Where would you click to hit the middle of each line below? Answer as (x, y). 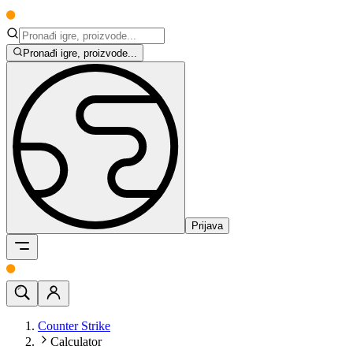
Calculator (76, 342)
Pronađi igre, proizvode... (80, 54)
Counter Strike (74, 326)
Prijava (207, 226)
